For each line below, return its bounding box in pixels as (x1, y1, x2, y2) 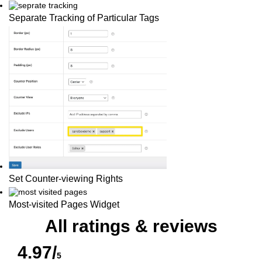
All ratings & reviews (44, 216, 218, 236)
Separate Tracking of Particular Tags (9, 13, 159, 23)
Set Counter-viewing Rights (9, 173, 123, 184)
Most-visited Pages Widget (9, 199, 119, 209)
